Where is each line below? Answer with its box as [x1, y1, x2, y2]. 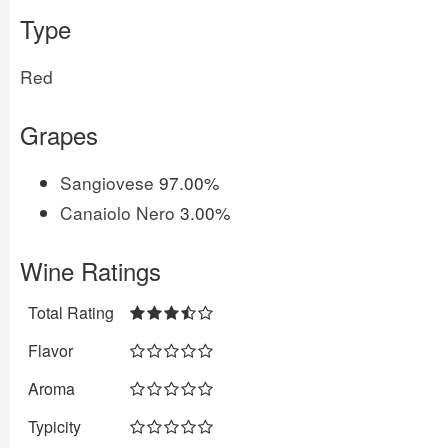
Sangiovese [60, 170, 154, 195]
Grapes [20, 117, 98, 152]
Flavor [28, 339, 73, 362]
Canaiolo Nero [60, 200, 175, 225]
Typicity [28, 415, 81, 438]
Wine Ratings [20, 253, 161, 288]
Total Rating [28, 301, 114, 324]
